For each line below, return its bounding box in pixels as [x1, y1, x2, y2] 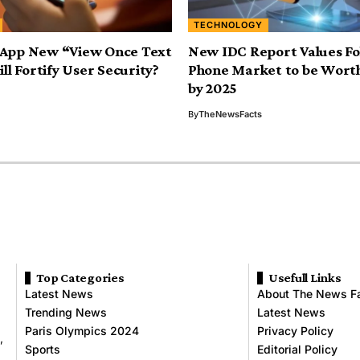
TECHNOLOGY [194, 19, 264, 31]
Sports [25, 342, 61, 357]
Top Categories [36, 271, 125, 285]
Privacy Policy [256, 324, 333, 338]
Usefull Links [268, 271, 342, 285]
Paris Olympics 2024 [25, 324, 140, 338]
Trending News [25, 305, 108, 320]
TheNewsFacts [198, 108, 262, 121]
